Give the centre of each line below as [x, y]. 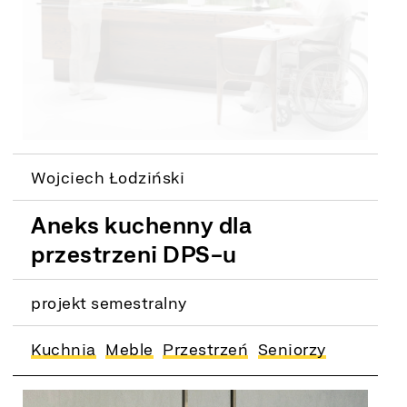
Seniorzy [292, 348]
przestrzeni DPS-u [134, 253]
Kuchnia [64, 348]
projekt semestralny [109, 302]
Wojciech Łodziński [108, 177]
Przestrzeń [206, 348]
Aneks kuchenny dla [142, 224]
